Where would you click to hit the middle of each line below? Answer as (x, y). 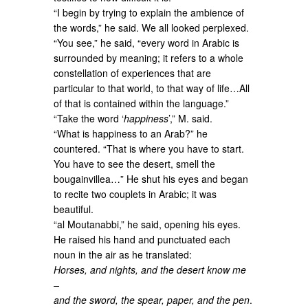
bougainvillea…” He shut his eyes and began (151, 178)
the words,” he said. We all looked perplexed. (152, 27)
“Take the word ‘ (89, 118)
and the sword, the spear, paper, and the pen (152, 299)
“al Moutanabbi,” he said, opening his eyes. (147, 224)
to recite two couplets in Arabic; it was (135, 194)
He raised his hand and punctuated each (142, 239)
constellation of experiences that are (133, 73)
